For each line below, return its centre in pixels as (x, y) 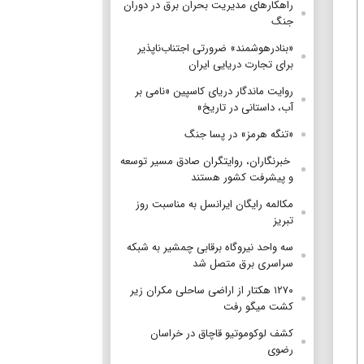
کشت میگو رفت (258, 306)
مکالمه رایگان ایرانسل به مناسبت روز (214, 204)
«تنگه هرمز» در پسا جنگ (239, 134)
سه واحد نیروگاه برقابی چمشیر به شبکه (210, 247)
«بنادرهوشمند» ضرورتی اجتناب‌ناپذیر (215, 48)
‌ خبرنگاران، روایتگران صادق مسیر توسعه (207, 161)
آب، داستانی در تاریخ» (245, 107)
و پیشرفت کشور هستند (242, 177)
